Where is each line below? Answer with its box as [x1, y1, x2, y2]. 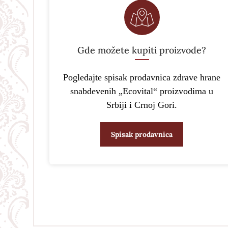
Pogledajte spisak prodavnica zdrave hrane [63, 72, 221, 82]
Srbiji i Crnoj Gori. [106, 100, 178, 110]
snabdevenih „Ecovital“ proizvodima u [70, 86, 214, 96]
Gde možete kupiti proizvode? [77, 44, 207, 56]
